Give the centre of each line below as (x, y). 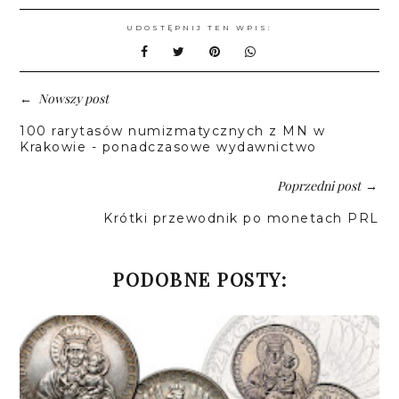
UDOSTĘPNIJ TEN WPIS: (199, 27)
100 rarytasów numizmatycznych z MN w (173, 130)
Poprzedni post (318, 185)
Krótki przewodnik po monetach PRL (241, 218)
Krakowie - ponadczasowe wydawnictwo (168, 147)
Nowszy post (74, 98)
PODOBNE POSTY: (199, 278)
